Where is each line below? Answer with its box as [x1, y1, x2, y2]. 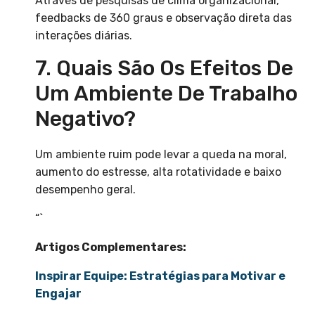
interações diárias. [35, 29, 132, 43]
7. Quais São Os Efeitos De [35, 56, 293, 82]
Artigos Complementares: [35, 240, 186, 255]
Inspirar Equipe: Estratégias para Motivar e [35, 269, 285, 283]
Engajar [35, 287, 82, 301]
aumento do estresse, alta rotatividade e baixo [35, 165, 281, 179]
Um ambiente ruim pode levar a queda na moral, [35, 148, 287, 162]
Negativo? [35, 106, 136, 132]
